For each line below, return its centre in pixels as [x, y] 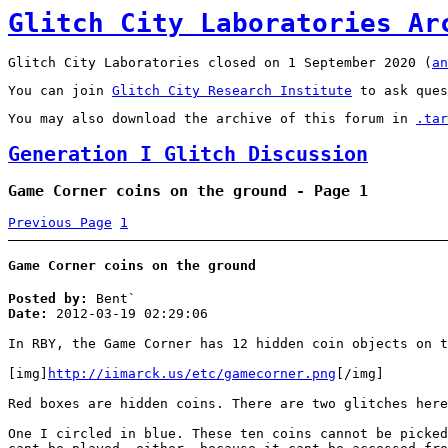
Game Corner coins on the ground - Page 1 [188, 190]
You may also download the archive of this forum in [212, 119]
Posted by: [48, 298]
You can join [60, 91]
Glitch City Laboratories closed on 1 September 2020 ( [220, 63]
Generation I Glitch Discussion [188, 154]
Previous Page [60, 222]
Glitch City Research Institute [232, 91]
